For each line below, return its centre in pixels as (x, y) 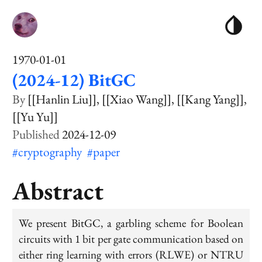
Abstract (58, 191)
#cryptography (49, 151)
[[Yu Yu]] (35, 116)
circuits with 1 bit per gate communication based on (131, 239)
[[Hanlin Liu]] (62, 99)
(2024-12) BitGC (74, 80)
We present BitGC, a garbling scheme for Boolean (131, 223)
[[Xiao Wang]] (137, 99)
